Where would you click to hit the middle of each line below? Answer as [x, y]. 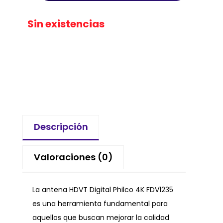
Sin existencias [66, 24]
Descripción [61, 127]
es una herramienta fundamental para [100, 204]
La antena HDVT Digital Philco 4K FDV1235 [103, 190]
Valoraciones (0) [73, 157]
